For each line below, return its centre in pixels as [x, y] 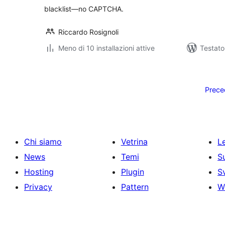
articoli [64, 102]
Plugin [132, 172]
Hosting [39, 172]
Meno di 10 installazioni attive [106, 48]
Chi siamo [43, 142]
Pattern [135, 187]
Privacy [38, 187]
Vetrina [134, 142]
